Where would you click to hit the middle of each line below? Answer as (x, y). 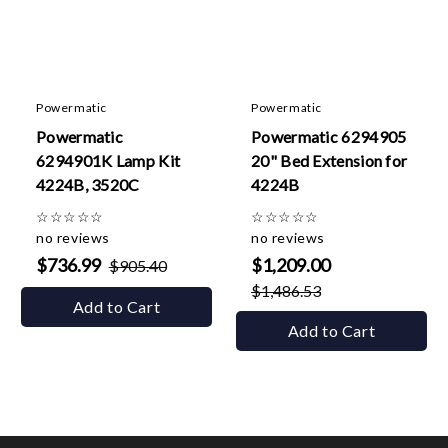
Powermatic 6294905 (329, 136)
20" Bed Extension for (329, 160)
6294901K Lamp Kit (108, 160)
